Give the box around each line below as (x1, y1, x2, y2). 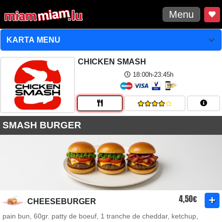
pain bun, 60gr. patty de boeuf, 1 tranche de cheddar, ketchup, (2, 212, 198, 220)
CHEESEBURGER (27, 197, 96, 206)
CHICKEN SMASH (78, 57, 146, 66)
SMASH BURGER (2, 120, 81, 130)
